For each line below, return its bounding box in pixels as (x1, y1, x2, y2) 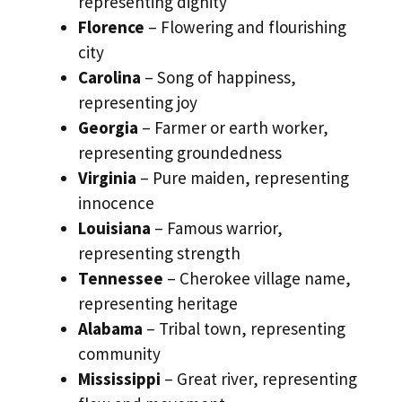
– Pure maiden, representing (136, 166, 349, 188)
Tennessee (78, 267, 163, 289)
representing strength (78, 241, 240, 264)
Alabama (78, 317, 143, 339)
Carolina (78, 66, 141, 88)
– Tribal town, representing (143, 317, 345, 339)
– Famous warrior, (151, 216, 283, 239)
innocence (78, 191, 154, 214)
